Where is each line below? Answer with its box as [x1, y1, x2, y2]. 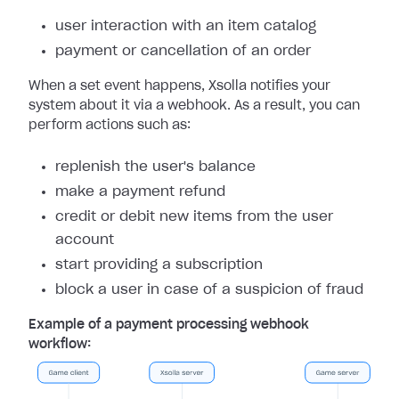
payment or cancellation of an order [55, 45, 311, 58]
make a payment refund [55, 185, 225, 199]
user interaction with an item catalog [55, 20, 316, 33]
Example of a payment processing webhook [28, 319, 309, 331]
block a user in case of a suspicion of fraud [55, 283, 363, 297]
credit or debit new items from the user [55, 210, 333, 224]
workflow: [28, 338, 91, 351]
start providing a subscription [55, 258, 263, 272]
